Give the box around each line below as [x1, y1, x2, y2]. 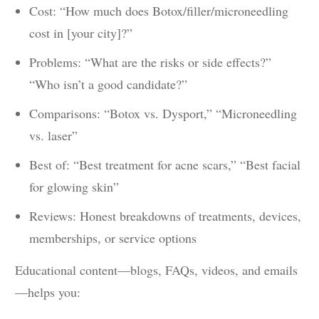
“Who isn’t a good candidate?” [29, 75, 187, 93]
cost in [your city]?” [29, 24, 132, 42]
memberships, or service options [29, 229, 197, 247]
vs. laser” [29, 127, 78, 145]
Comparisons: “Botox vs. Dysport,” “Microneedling [29, 105, 297, 122]
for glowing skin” [29, 178, 119, 196]
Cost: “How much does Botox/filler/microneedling [29, 2, 288, 20]
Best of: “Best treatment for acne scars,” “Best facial [29, 156, 300, 174]
